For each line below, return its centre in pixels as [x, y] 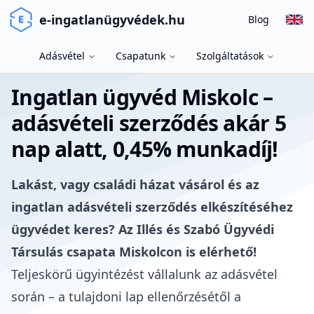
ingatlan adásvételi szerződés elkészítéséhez [152, 207]
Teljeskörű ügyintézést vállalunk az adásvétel [144, 274]
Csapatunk [141, 56]
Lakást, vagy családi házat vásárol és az [135, 184]
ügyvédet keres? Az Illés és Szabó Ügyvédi [143, 229]
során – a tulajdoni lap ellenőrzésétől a [126, 296]
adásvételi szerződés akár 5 [149, 123]
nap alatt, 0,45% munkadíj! [145, 149]
